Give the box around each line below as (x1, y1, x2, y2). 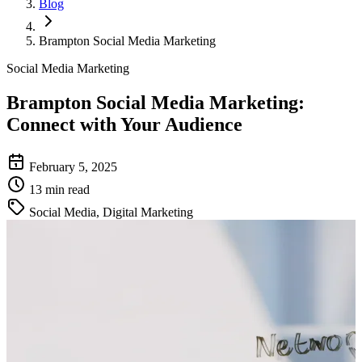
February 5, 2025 (29, 159, 117, 174)
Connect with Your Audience (6, 113, 242, 135)
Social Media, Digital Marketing (29, 204, 193, 219)
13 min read (29, 182, 90, 196)
